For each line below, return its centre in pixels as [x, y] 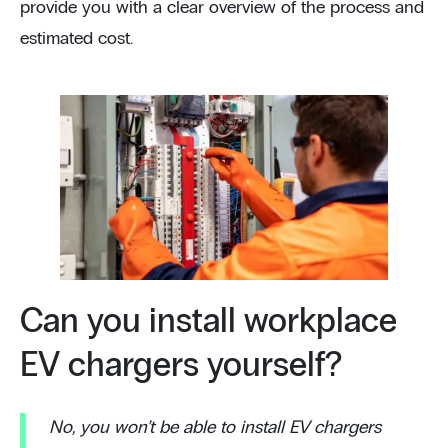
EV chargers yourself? [181, 365]
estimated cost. [76, 39]
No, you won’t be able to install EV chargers [215, 427]
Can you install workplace [208, 321]
